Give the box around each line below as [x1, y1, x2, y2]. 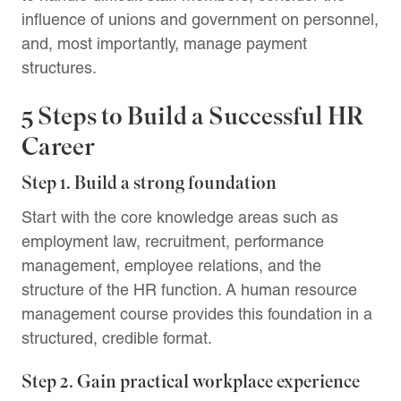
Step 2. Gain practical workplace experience [21, 370, 360, 394]
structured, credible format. [21, 328, 212, 347]
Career [21, 130, 95, 163]
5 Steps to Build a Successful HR [21, 99, 364, 132]
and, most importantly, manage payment [21, 33, 307, 53]
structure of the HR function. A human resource [21, 279, 357, 299]
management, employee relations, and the [21, 255, 321, 275]
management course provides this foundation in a [21, 303, 372, 323]
